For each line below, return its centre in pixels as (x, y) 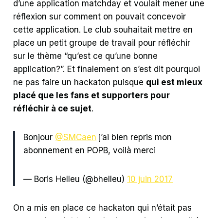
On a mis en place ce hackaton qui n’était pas (103, 208)
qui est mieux (174, 82)
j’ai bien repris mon (134, 137)
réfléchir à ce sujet (53, 108)
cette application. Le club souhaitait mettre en (103, 29)
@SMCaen (76, 137)
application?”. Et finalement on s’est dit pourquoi (107, 69)
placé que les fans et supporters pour (92, 95)
